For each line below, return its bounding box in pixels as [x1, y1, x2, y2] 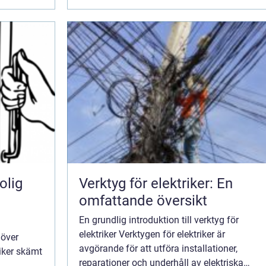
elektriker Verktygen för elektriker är [79, 228, 225, 240]
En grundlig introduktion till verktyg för [79, 214, 239, 226]
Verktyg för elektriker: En [79, 175, 233, 192]
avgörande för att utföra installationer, [79, 242, 237, 254]
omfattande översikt [79, 192, 207, 209]
